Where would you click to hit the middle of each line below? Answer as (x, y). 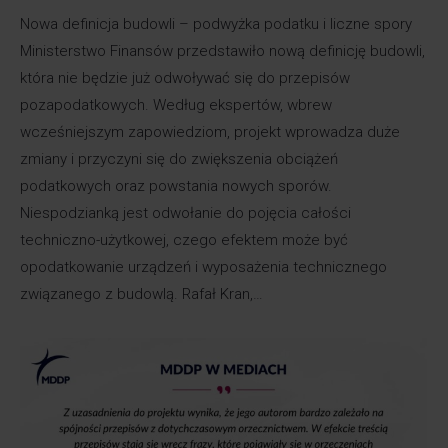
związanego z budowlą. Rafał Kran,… (141, 293)
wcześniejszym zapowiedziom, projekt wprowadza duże (210, 131)
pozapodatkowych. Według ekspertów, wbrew (176, 104)
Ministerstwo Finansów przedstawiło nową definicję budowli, (222, 50)
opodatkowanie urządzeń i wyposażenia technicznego (203, 266)
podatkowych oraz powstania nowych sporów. (176, 185)
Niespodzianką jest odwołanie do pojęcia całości (185, 212)
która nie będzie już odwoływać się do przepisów (185, 77)
